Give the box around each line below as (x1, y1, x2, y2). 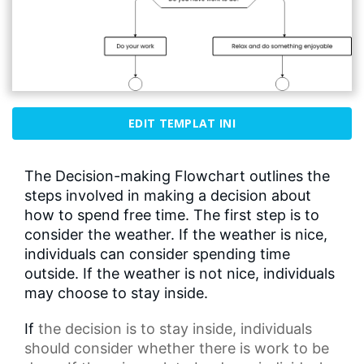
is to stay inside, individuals (122, 320, 312, 338)
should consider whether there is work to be (24, 340, 329, 357)
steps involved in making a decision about (24, 187, 311, 205)
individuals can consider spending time (24, 245, 290, 263)
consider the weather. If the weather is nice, (24, 226, 327, 244)
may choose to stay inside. (24, 284, 208, 302)
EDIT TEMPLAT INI (128, 115, 236, 132)
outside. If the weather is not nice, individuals (24, 265, 335, 283)
